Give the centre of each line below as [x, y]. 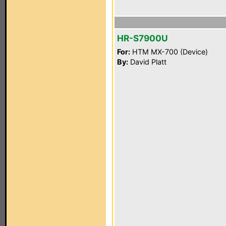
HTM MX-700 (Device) [169, 52]
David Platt [147, 62]
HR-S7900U [143, 38]
